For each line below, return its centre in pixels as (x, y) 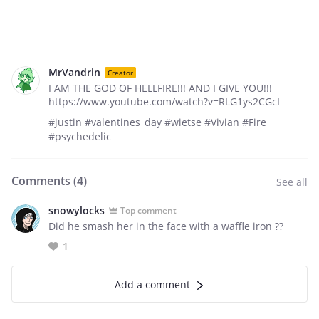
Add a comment (152, 284)
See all (292, 182)
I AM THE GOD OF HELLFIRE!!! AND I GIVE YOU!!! (160, 88)
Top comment (148, 210)
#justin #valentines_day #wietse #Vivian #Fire (157, 122)
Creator (120, 72)
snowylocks (77, 210)
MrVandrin (74, 72)
